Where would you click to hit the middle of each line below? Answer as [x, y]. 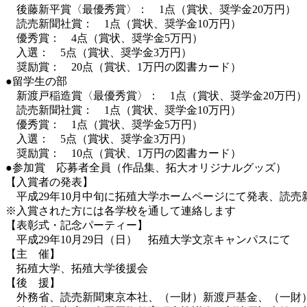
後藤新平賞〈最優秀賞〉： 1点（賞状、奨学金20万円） [151, 9]
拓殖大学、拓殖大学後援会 [77, 268]
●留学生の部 [36, 81]
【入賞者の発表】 [49, 182]
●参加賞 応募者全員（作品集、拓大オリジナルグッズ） [146, 167]
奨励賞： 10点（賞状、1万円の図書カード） [123, 153]
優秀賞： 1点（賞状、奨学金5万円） [104, 124]
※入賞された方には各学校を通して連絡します [121, 210]
